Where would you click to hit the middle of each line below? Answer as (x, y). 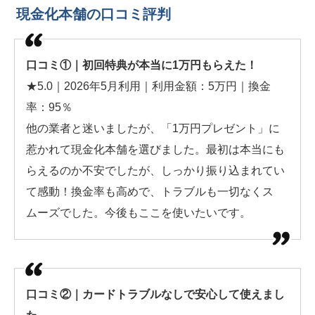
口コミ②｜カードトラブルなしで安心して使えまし (155, 294)
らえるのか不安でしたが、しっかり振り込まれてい (155, 170)
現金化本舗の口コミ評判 (94, 14)
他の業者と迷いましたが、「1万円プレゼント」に (153, 128)
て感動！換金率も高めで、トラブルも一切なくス (150, 191)
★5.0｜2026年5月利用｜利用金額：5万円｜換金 (148, 86)
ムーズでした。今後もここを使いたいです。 (139, 212)
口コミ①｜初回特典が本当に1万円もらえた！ (142, 65)
